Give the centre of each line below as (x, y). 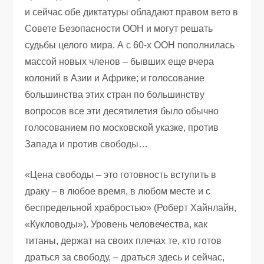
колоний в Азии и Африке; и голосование (115, 78)
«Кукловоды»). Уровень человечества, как (116, 224)
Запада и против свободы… (87, 144)
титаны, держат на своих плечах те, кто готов (123, 240)
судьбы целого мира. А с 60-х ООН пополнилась (130, 45)
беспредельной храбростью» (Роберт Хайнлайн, (131, 207)
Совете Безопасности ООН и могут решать (119, 28)
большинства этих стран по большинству (115, 94)
